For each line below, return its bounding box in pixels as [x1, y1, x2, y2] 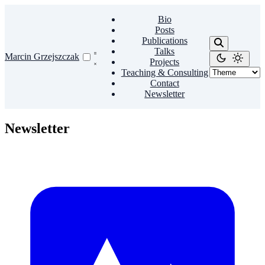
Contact [150, 78, 179, 88]
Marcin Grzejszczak [5, 51, 79, 62]
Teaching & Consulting [121, 67, 208, 77]
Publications [141, 35, 188, 46]
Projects [150, 57, 180, 67]
